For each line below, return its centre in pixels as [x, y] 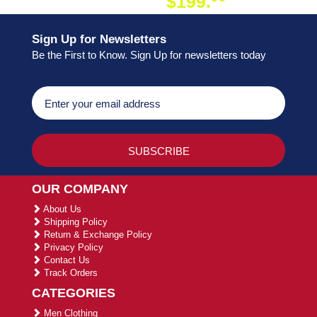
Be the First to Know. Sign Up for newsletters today [149, 54]
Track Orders [69, 272]
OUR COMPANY [80, 189]
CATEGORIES [74, 293]
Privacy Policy [72, 247]
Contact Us [65, 260]
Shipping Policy [74, 221]
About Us [61, 209]
